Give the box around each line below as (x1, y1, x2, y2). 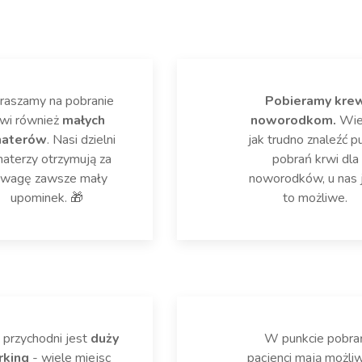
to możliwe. (283, 188, 348, 207)
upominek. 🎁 (10, 188, 83, 207)
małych (61, 111, 105, 129)
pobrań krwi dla (271, 149, 359, 168)
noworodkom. (250, 111, 336, 129)
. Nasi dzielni (46, 130, 116, 149)
